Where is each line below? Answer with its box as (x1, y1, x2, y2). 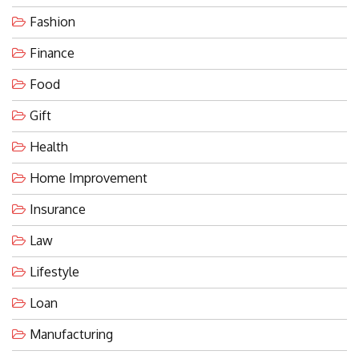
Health (30, 138, 68, 155)
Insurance (30, 200, 86, 217)
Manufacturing (30, 325, 113, 342)
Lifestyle (30, 263, 79, 280)
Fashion (30, 13, 75, 30)
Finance (30, 44, 75, 61)
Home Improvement (30, 169, 147, 186)
